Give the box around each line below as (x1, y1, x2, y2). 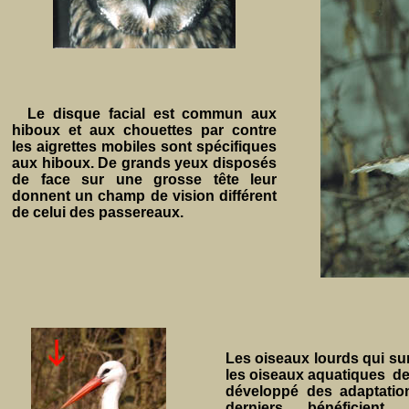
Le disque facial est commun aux (27, 106, 278, 121)
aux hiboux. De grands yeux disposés (12, 155, 277, 171)
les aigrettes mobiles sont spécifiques (12, 139, 277, 154)
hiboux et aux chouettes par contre (12, 122, 277, 138)
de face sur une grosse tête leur (12, 172, 277, 187)
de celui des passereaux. (12, 204, 187, 220)
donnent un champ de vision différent (12, 188, 277, 204)
